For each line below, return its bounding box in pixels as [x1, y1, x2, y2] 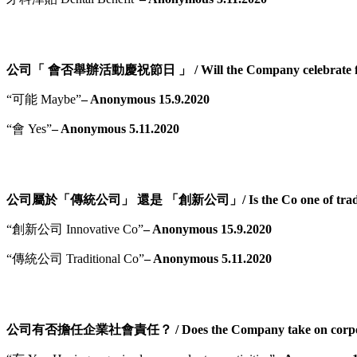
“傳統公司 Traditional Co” [6, 251, 144, 265]
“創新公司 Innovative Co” [6, 222, 143, 236]
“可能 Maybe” [6, 92, 81, 106]
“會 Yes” [6, 121, 52, 135]
